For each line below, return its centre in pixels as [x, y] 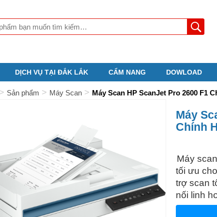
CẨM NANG [127, 72]
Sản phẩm [23, 93]
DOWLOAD [184, 72]
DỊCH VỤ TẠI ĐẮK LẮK [52, 72]
